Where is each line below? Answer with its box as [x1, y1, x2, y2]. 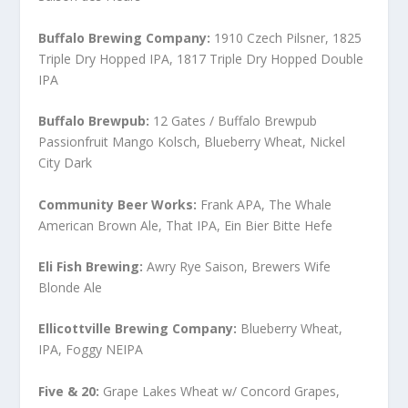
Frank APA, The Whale [197, 195, 332, 213]
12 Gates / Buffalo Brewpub [149, 112, 318, 130]
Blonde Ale [38, 279, 103, 297]
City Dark [38, 154, 93, 172]
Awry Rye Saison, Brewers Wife [143, 258, 331, 276]
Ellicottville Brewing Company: [38, 320, 238, 338]
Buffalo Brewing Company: [38, 28, 211, 46]
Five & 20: [38, 382, 100, 400]
